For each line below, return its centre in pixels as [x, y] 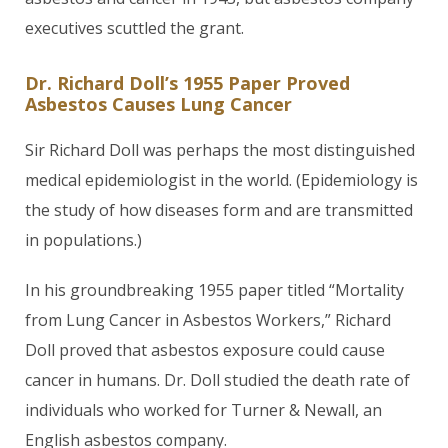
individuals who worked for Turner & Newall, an [203, 410]
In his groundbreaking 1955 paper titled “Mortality [214, 290]
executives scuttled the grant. [134, 28]
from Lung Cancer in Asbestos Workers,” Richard [208, 320]
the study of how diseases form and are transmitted [219, 210]
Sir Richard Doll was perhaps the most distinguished [220, 150]
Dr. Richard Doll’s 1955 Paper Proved [187, 83]
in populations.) [83, 240]
